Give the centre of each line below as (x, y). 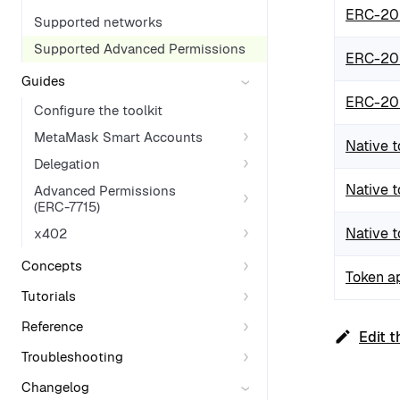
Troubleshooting (72, 357)
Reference (52, 326)
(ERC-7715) (67, 206)
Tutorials (49, 296)
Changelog (55, 387)
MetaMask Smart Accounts (118, 137)
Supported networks (98, 21)
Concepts (52, 266)
